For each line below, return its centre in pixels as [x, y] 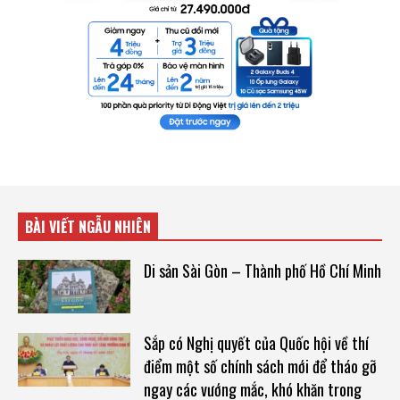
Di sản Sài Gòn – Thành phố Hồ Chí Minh [262, 270]
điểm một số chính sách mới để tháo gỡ [260, 367]
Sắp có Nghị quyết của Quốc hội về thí [256, 343]
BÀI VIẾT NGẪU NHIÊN [88, 226]
